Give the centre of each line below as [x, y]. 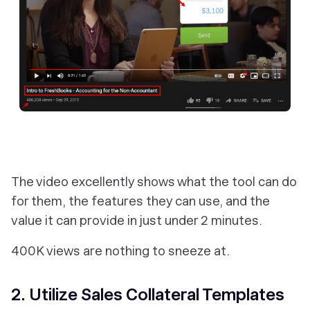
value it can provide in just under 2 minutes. [137, 221]
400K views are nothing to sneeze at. [120, 251]
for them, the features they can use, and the [140, 201]
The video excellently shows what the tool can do [154, 182]
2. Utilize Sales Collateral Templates [148, 295]
